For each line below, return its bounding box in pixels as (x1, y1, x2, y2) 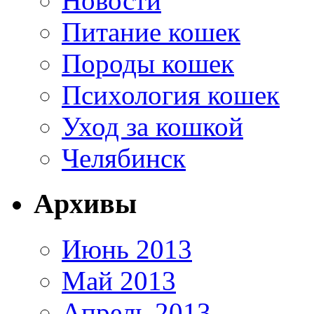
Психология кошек (62, 80, 280, 111)
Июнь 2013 (62, 233, 192, 264)
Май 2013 (62, 265, 176, 296)
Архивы (34, 187, 137, 219)
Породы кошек (62, 48, 234, 79)
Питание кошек (62, 17, 240, 48)
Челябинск (62, 143, 186, 174)
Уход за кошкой (62, 111, 243, 142)
